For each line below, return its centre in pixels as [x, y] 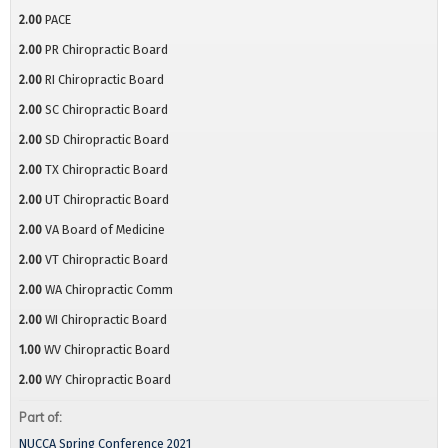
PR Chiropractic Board [106, 50]
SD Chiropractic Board [107, 140]
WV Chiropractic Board [107, 350]
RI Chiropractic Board [104, 80]
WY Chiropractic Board [108, 380]
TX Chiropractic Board [106, 170]
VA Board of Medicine [105, 230]
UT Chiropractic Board [107, 200]
